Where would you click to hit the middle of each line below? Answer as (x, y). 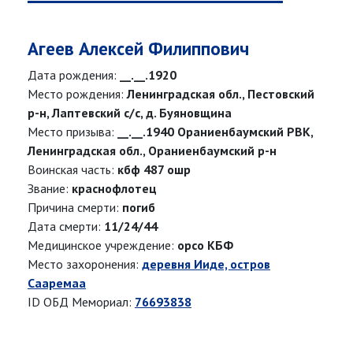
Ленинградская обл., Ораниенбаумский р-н (152, 151)
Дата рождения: (74, 75)
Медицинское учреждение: (102, 245)
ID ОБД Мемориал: (81, 302)
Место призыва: (72, 132)
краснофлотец (114, 189)
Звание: (50, 189)
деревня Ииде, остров (206, 264)
